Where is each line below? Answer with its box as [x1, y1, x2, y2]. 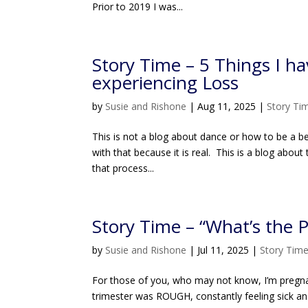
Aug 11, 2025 [197, 100, 256, 113]
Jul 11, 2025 [197, 243, 250, 256]
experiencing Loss [92, 70, 239, 95]
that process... [92, 162, 155, 175]
